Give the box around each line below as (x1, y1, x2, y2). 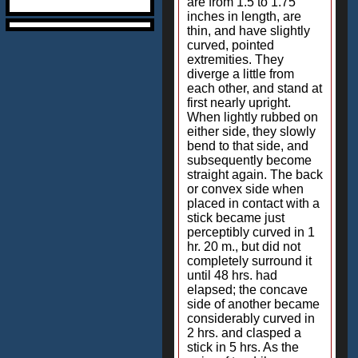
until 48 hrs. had (187, 268, 277, 282)
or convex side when (187, 182, 304, 196)
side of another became (187, 297, 320, 311)
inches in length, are (187, 10, 301, 23)
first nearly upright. (187, 96, 291, 109)
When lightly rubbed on (187, 110, 318, 124)
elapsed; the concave (187, 283, 308, 296)
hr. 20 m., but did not (187, 240, 300, 253)
